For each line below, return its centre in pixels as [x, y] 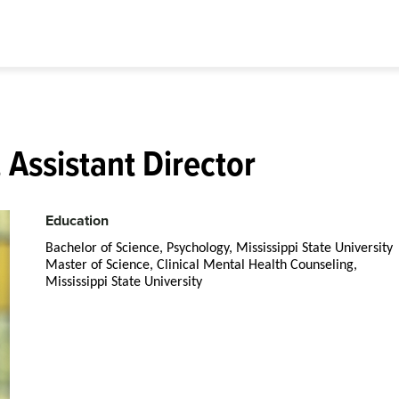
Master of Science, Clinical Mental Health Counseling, [201, 265]
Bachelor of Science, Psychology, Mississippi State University [219, 248]
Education [77, 220]
